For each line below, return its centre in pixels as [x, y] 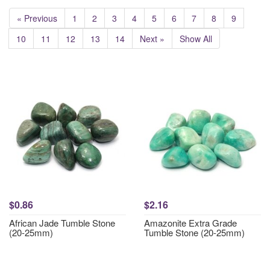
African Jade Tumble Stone [62, 223]
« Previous [37, 18]
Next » [152, 39]
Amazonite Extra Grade [190, 223]
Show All [196, 39]
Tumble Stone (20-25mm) [194, 232]
